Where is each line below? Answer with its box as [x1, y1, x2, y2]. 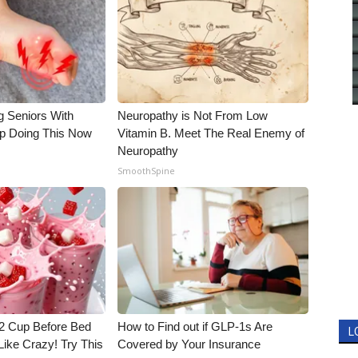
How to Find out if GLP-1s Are [117, 320, 273, 333]
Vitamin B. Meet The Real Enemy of [117, 126, 305, 140]
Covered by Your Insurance [117, 337, 261, 351]
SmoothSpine [117, 165, 176, 177]
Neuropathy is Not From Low [117, 109, 268, 122]
